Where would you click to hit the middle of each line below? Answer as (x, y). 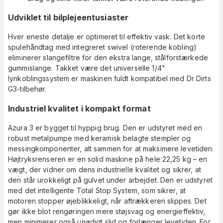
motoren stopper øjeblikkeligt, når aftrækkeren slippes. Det (107, 201)
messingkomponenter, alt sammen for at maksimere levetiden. (111, 149)
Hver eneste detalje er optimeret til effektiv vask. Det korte (107, 37)
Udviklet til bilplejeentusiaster (68, 17)
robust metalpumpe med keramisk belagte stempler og (100, 138)
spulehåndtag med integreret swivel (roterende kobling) (103, 47)
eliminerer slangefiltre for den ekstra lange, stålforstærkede (108, 58)
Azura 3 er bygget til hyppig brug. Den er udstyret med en (105, 128)
